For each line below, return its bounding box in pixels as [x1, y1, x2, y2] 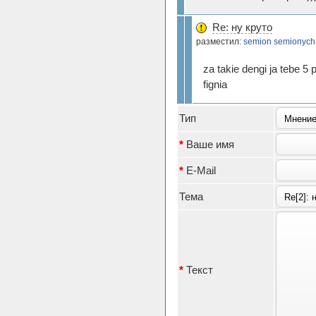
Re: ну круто [212, 21, 272, 33]
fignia [203, 78, 227, 90]
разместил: [196, 36, 243, 47]
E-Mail [183, 164, 216, 176]
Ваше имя [183, 138, 234, 150]
